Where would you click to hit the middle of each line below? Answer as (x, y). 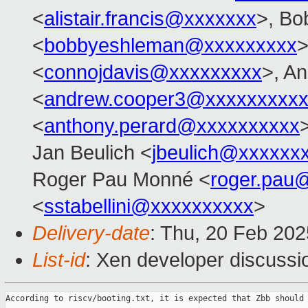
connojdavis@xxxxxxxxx (153, 73)
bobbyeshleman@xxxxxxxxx (170, 46)
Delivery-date (91, 233)
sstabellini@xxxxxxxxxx (149, 207)
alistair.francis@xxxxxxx (150, 19)
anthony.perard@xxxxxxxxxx (172, 126)
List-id (59, 260)
